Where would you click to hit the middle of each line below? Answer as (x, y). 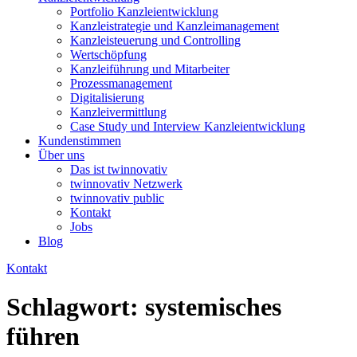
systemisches (213, 307)
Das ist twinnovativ (119, 169)
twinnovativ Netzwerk (126, 184)
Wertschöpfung (108, 55)
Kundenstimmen (80, 141)
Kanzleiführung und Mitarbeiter (150, 69)
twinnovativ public (117, 198)
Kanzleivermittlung (118, 112)
